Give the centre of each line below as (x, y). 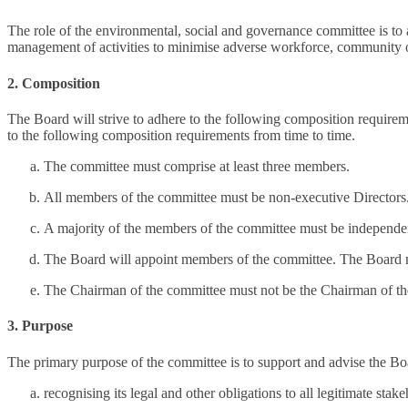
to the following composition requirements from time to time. (181, 135)
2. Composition (54, 83)
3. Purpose (40, 326)
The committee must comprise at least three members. (197, 166)
